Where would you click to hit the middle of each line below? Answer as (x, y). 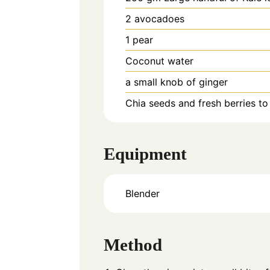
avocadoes (159, 18)
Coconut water (159, 61)
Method (133, 244)
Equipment (145, 154)
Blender (143, 194)
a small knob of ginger (177, 82)
